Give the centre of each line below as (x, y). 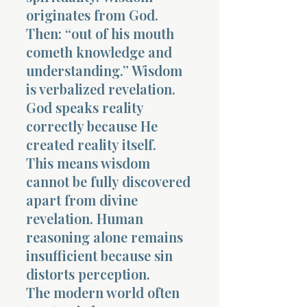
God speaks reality (85, 107)
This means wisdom (88, 162)
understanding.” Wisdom (104, 70)
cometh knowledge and (99, 51)
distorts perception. (88, 273)
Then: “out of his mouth (100, 33)
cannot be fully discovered (108, 181)
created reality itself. (91, 144)
